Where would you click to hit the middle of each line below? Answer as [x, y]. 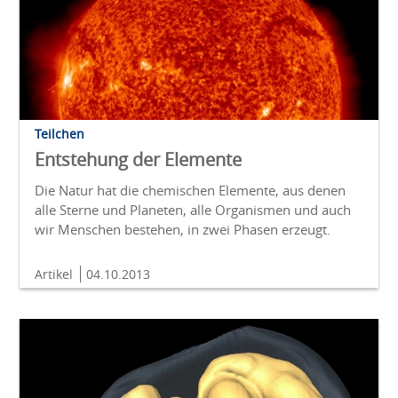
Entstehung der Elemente [138, 159]
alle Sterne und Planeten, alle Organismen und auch [193, 209]
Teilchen [60, 133]
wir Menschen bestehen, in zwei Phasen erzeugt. [183, 229]
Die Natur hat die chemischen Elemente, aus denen [190, 190]
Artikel [56, 274]
